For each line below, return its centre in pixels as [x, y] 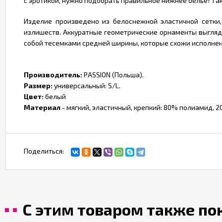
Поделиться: [44, 151]
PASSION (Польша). [113, 75]
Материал [42, 107]
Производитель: [53, 75]
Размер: [38, 85]
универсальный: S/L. [86, 85]
